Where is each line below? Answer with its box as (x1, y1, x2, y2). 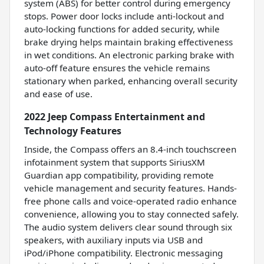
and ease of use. (24, 87, 93, 100)
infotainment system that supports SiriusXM (24, 156, 205, 168)
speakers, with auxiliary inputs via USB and (24, 233, 203, 246)
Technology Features (24, 124, 121, 137)
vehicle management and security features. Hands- (24, 181, 237, 194)
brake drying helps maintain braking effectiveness (24, 35, 233, 48)
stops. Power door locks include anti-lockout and (24, 9, 224, 22)
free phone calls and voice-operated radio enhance (24, 194, 237, 207)
